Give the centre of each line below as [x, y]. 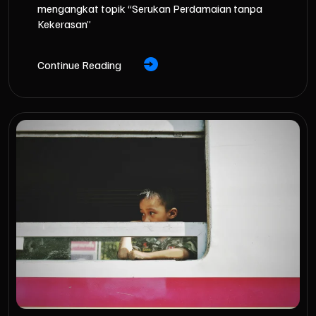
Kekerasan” [64, 24]
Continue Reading [79, 65]
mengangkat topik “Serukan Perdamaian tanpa [150, 9]
